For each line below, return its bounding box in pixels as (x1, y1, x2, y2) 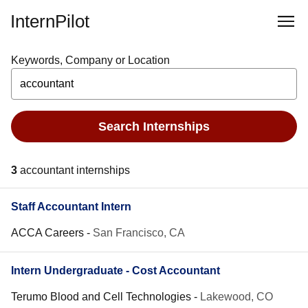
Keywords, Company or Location (11, 54, 170, 66)
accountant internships (20, 164, 130, 176)
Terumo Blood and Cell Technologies (11, 291, 191, 302)
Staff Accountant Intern (11, 201, 131, 212)
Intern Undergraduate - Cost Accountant (11, 265, 220, 276)
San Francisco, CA (93, 227, 185, 239)
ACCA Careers (11, 227, 84, 239)
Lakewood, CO (200, 291, 273, 302)
